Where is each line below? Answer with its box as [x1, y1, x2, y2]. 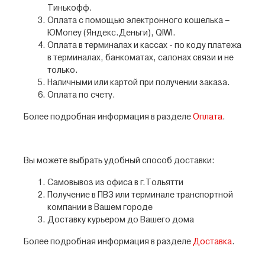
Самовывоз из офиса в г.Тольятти [47, 179, 183, 187]
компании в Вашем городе [47, 204, 153, 212]
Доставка [193, 238, 232, 246]
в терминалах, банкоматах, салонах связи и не [47, 54, 234, 62]
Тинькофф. [47, 5, 92, 12]
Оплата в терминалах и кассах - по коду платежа [47, 42, 241, 50]
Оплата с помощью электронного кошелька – [47, 17, 230, 25]
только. [47, 67, 78, 75]
